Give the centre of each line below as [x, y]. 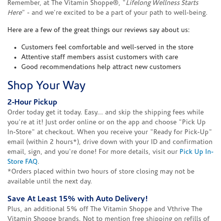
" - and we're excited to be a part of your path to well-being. [115, 13]
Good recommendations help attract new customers [101, 67]
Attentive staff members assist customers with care [100, 57]
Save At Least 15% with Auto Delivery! [78, 199]
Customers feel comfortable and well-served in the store [107, 47]
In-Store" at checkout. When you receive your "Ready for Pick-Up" [110, 132]
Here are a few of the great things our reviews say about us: [99, 30]
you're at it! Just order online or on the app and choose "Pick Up [107, 122]
